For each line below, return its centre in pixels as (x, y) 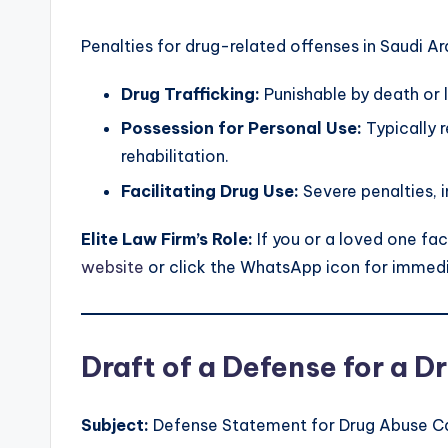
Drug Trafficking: (190, 93)
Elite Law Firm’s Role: (167, 238)
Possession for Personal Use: (241, 128)
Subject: (115, 424)
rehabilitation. (175, 156)
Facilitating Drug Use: (210, 190)
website (112, 266)
